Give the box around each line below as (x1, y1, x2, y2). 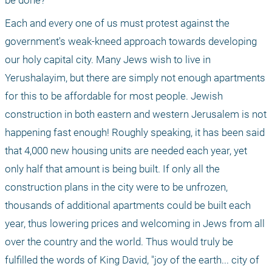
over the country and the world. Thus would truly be (5, 236, 233, 248)
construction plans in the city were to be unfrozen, (5, 181, 228, 194)
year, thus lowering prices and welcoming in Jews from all (5, 217, 265, 230)
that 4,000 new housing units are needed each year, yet (5, 144, 247, 157)
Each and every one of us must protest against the (5, 17, 229, 30)
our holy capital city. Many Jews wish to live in (5, 53, 211, 66)
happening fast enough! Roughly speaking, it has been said (5, 126, 265, 139)
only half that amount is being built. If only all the (5, 163, 220, 175)
